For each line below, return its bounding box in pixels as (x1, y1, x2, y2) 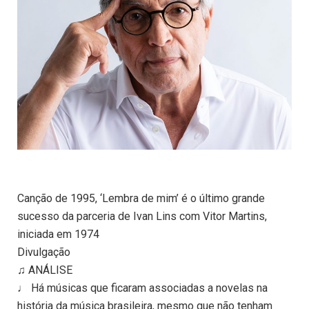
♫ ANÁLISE (17, 263, 72, 277)
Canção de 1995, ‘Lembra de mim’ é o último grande (17, 192, 265, 206)
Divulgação (17, 246, 70, 259)
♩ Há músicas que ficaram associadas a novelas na (17, 281, 268, 295)
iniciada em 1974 (17, 228, 99, 241)
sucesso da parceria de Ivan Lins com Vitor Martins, (17, 210, 267, 223)
